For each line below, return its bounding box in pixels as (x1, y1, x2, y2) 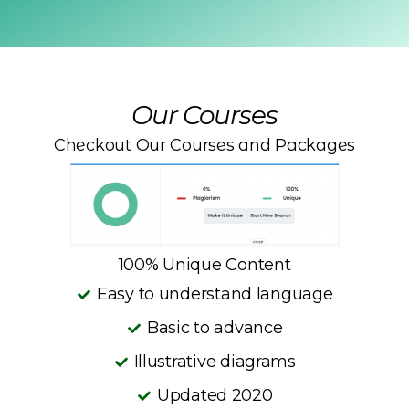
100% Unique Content (118, 255, 291, 275)
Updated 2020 (156, 385, 273, 405)
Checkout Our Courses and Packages (53, 135, 356, 155)
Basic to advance (146, 318, 283, 338)
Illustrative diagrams (133, 351, 296, 372)
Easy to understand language (96, 284, 333, 304)
